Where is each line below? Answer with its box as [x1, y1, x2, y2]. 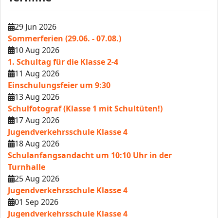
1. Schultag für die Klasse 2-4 [8, 56, 118, 67]
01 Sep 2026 [15, 197, 58, 207]
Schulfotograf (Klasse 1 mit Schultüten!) [8, 103, 163, 114]
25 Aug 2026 [15, 173, 59, 184]
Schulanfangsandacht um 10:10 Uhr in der [8, 150, 172, 161]
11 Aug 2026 [15, 68, 59, 79]
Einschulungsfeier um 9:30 [8, 80, 110, 91]
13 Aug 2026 [15, 91, 59, 102]
